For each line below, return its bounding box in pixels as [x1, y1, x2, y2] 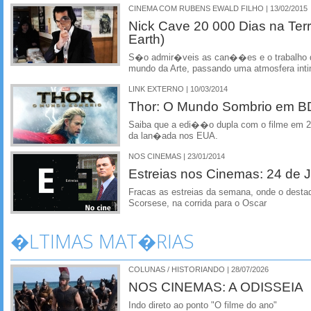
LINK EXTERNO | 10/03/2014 [128, 85, 228, 93]
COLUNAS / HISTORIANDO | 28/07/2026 [128, 264, 269, 274]
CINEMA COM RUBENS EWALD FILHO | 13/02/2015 [128, 4, 308, 13]
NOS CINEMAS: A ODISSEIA [128, 278, 303, 294]
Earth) [128, 31, 165, 47]
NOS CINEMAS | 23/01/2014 [128, 151, 225, 160]
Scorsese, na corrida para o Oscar [128, 198, 267, 208]
